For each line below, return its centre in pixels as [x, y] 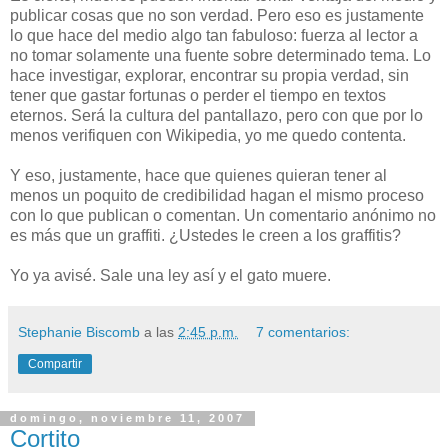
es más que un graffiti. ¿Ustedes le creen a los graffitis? [205, 235]
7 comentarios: [303, 331]
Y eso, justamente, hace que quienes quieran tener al [198, 175]
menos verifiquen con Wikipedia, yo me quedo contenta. [208, 135]
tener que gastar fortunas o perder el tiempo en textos [198, 95]
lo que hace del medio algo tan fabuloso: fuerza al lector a [214, 35]
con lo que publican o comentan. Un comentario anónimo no [223, 215]
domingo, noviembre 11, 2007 [127, 418]
